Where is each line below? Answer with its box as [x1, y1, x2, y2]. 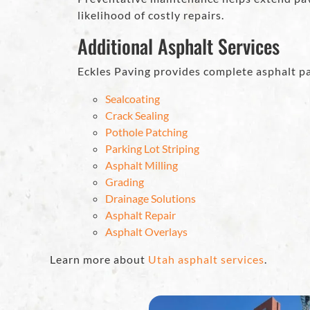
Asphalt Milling [105, 158, 178, 172]
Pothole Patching [105, 125, 188, 138]
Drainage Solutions [105, 191, 196, 205]
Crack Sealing [105, 108, 169, 122]
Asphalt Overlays [105, 224, 188, 238]
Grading [105, 174, 144, 188]
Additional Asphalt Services [77, 31, 280, 60]
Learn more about [50, 252, 148, 266]
